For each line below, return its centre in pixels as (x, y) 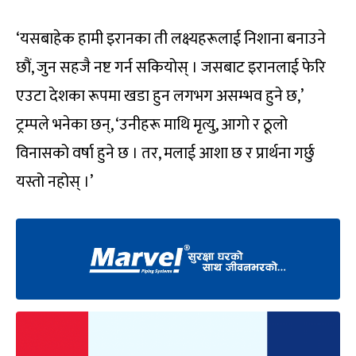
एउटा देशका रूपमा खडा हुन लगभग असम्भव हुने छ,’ (161, 97)
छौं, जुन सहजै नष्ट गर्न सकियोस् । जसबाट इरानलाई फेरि (171, 68)
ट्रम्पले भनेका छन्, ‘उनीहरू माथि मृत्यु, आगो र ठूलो (152, 125)
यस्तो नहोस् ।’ (54, 182)
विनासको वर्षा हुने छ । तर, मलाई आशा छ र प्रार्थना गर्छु (165, 154)
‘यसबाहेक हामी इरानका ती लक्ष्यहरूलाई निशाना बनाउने (171, 39)
